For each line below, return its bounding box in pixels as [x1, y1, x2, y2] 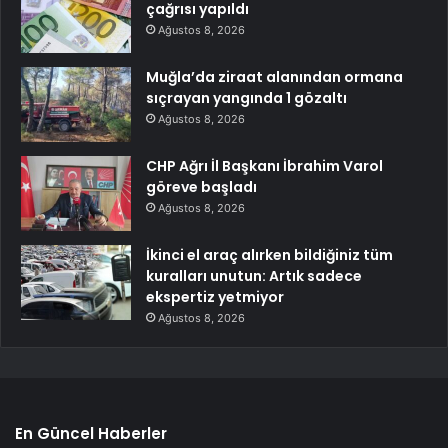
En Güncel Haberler [15, 423, 167, 445]
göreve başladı [146, 177, 257, 198]
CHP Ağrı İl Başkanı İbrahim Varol [146, 156, 383, 177]
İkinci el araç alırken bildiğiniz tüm [146, 245, 393, 266]
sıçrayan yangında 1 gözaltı [146, 88, 347, 109]
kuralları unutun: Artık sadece [146, 266, 362, 287]
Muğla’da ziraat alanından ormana [146, 67, 403, 88]
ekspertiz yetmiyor [146, 287, 284, 308]
